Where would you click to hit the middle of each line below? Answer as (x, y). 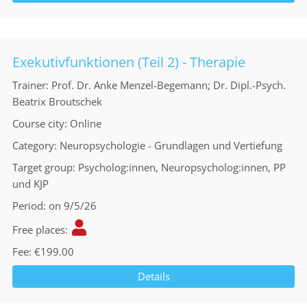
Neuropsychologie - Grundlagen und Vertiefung (171, 145)
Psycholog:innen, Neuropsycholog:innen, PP (182, 167)
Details (153, 276)
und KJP (30, 184)
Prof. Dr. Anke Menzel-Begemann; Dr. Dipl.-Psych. (169, 85)
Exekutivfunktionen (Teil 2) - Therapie (129, 62)
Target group (42, 167)
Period (28, 206)
